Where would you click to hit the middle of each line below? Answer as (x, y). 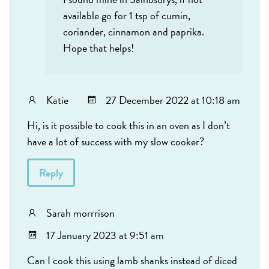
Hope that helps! (98, 48)
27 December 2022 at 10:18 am (173, 100)
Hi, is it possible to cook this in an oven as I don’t (128, 125)
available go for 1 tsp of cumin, (127, 16)
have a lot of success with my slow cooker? (116, 142)
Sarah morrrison (80, 213)
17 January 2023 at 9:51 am (105, 235)
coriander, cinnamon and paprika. (134, 32)
